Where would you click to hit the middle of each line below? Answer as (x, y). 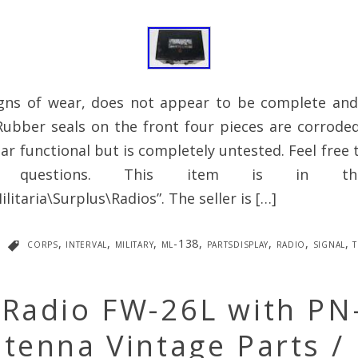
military (134, 244)
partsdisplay (238, 244)
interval (87, 244)
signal (329, 244)
